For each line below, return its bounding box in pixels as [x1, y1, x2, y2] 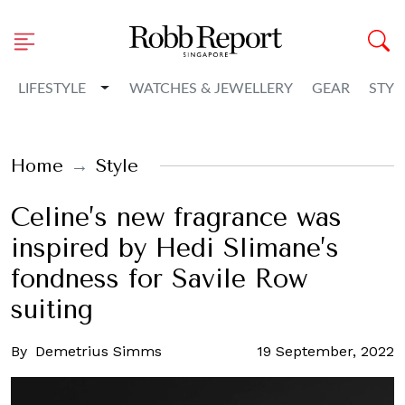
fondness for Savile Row [11, 264, 307, 294]
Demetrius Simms [35, 343, 162, 360]
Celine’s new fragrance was [11, 202, 342, 232]
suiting [11, 295, 93, 325]
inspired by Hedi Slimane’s [11, 233, 339, 263]
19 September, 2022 [257, 343, 394, 360]
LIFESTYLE [18, 81, 86, 96]
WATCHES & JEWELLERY [128, 81, 293, 96]
